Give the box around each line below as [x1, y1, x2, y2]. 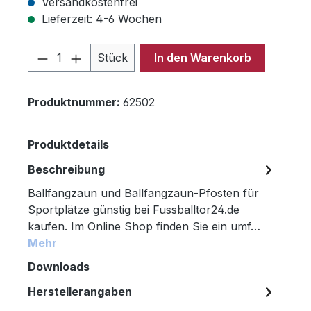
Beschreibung [28, 162, 105, 177]
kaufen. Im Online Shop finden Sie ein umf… [28, 219, 260, 234]
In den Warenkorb [153, 51, 251, 65]
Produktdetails [28, 137, 109, 152]
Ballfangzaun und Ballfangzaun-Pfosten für [28, 186, 259, 201]
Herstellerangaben [28, 285, 132, 299]
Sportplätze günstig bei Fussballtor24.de [28, 203, 239, 217]
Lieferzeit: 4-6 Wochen [38, 12, 162, 26]
